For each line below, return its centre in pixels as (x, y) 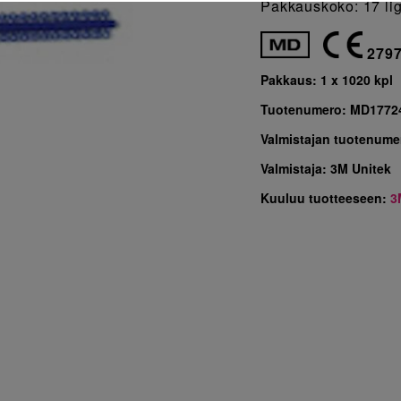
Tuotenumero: (306, 109)
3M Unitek (361, 168)
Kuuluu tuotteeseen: (326, 197)
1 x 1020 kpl (357, 79)
